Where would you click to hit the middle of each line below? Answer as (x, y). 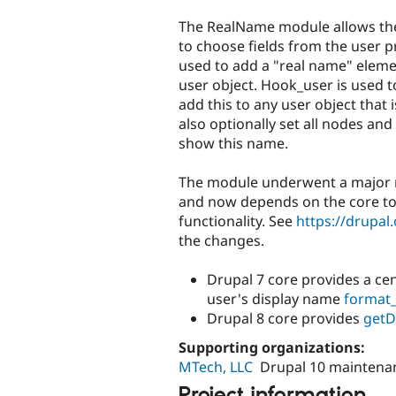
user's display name (275, 298)
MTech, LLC (216, 366)
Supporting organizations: (274, 347)
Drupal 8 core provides (285, 318)
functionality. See (237, 221)
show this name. (233, 143)
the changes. (221, 240)
